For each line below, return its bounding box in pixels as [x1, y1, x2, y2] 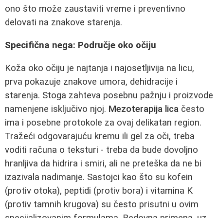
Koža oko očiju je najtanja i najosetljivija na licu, [5, 62, 194, 73]
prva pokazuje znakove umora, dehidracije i [5, 76, 178, 87]
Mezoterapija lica [109, 103, 179, 114]
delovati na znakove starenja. [5, 17, 122, 28]
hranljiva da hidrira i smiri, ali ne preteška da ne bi [5, 158, 201, 169]
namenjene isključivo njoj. [5, 103, 109, 114]
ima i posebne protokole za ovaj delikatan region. [5, 117, 201, 128]
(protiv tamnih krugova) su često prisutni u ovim [5, 199, 199, 210]
